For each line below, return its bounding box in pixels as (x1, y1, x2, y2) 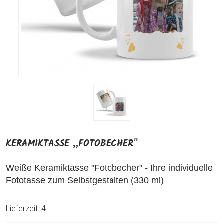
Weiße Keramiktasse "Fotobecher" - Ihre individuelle (6, 163, 213, 173)
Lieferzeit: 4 (6, 204, 46, 213)
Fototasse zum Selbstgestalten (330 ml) (6, 175, 164, 185)
